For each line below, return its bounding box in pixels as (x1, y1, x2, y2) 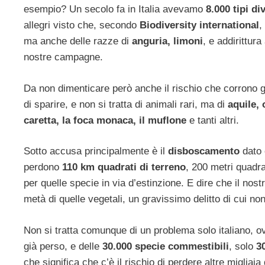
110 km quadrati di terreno (62, 161, 186, 173)
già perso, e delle (24, 240, 102, 252)
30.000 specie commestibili (102, 240, 229, 252)
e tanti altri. (186, 114, 239, 126)
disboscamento (168, 146, 243, 157)
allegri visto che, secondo (24, 20, 140, 31)
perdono (24, 161, 62, 173)
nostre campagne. (24, 51, 103, 63)
